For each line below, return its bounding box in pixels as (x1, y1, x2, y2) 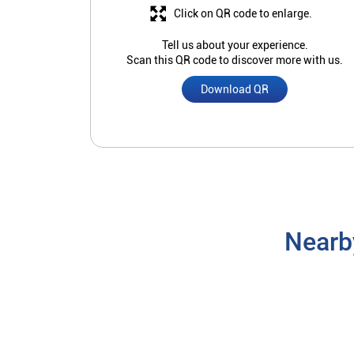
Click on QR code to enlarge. (173, 7, 312, 21)
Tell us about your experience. (161, 39, 308, 52)
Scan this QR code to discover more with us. (126, 54, 343, 67)
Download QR (201, 83, 269, 96)
